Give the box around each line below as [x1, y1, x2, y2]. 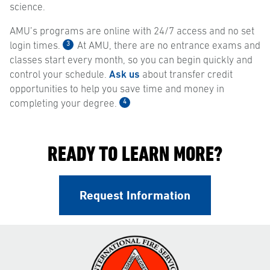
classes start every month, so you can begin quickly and [10, 55, 253, 66]
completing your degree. [10, 99, 117, 110]
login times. [10, 41, 60, 52]
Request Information [80, 188, 190, 203]
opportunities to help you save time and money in [10, 84, 224, 95]
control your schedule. [10, 70, 109, 81]
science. [10, 2, 45, 13]
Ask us [109, 70, 140, 81]
